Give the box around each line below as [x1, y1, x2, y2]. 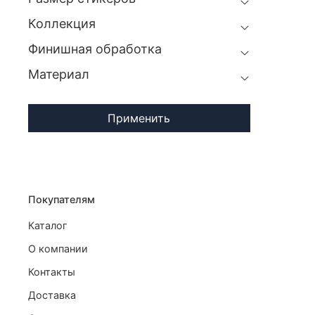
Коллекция [28, 16, 96, 32]
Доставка [28, 288, 76, 301]
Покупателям [28, 193, 95, 205]
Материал [28, 67, 89, 82]
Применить [108, 111, 171, 126]
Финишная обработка [28, 41, 162, 57]
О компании [28, 242, 88, 255]
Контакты [28, 265, 75, 278]
